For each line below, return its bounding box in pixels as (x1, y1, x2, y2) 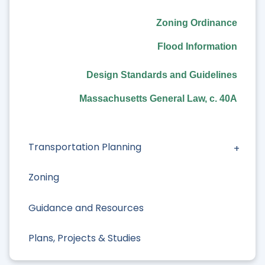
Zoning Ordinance (156, 17, 238, 28)
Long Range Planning (28, 19, 124, 33)
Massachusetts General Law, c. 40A (79, 93, 238, 104)
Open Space (28, 109, 86, 124)
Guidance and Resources (28, 201, 144, 215)
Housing (28, 79, 64, 93)
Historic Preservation (28, 49, 125, 63)
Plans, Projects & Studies (28, 231, 141, 245)
